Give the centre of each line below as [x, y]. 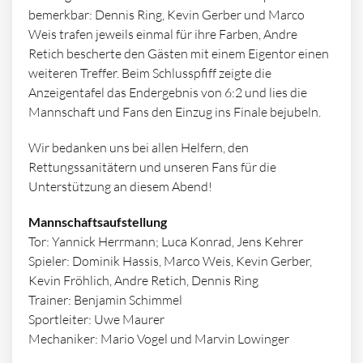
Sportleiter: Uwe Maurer [96, 320]
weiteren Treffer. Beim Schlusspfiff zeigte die [150, 73]
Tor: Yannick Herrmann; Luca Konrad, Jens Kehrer [166, 242]
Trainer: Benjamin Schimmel [105, 300]
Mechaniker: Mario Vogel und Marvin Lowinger [159, 339]
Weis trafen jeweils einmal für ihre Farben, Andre [163, 34]
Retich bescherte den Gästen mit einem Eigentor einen [179, 54]
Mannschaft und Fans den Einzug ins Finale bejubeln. [175, 112]
